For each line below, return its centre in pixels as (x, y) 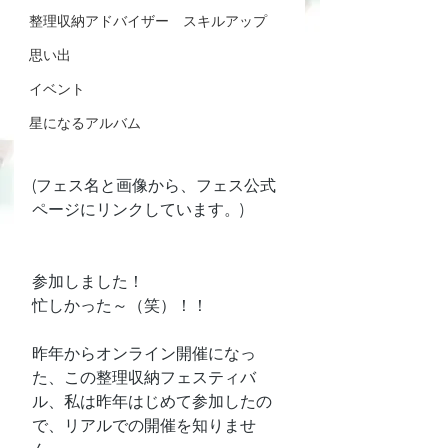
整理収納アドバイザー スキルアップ (148, 21)
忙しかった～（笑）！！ (120, 305)
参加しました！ (88, 281)
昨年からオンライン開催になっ (144, 353)
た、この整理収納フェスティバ (144, 377)
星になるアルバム (85, 123)
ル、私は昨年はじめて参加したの (152, 401)
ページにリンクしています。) (138, 209)
